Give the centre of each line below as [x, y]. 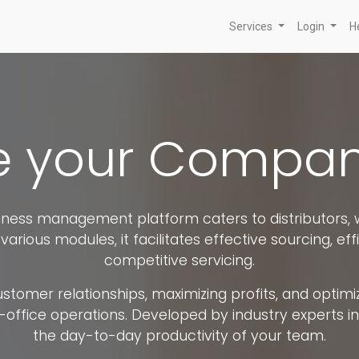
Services [251, 26]
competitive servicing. [179, 260]
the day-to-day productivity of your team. [179, 336]
